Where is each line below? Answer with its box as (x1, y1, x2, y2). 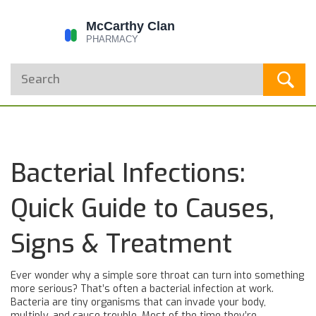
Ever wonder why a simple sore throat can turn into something (11, 269, 304, 282)
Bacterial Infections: (11, 157, 245, 190)
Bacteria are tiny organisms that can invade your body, (11, 296, 266, 309)
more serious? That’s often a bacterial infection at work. (11, 282, 274, 296)
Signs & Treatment (11, 227, 232, 261)
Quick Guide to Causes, (11, 192, 274, 226)
